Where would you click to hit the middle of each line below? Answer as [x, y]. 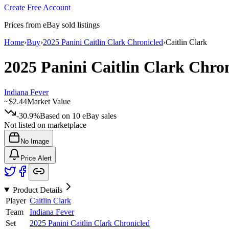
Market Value [49, 101]
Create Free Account [37, 7]
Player [16, 200]
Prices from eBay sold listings [52, 25]
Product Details [37, 190]
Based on [56, 116]
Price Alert [36, 158]
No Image [35, 141]
